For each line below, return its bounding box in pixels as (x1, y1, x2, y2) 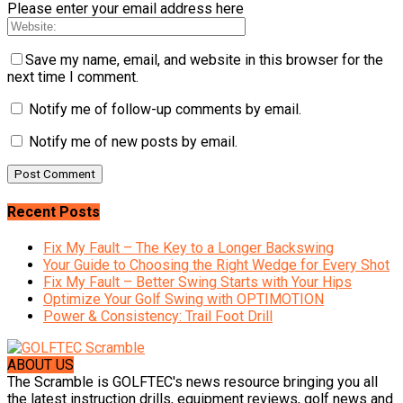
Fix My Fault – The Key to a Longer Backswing (43, 238, 334, 256)
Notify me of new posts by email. (29, 133, 237, 151)
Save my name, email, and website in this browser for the (25, 51, 383, 69)
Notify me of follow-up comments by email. (29, 101, 301, 119)
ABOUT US (7, 355, 74, 373)
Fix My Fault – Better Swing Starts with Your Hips (43, 273, 352, 291)
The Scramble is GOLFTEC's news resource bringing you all (7, 372, 378, 390)
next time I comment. (7, 68, 139, 86)
